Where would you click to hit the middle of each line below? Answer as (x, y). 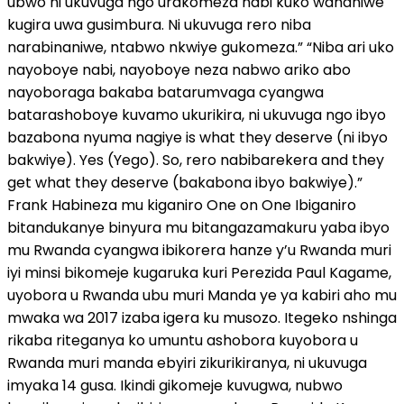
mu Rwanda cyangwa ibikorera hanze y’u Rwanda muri (199, 250)
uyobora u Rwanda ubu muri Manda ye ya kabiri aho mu (202, 295)
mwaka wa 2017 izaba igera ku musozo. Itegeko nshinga (202, 317)
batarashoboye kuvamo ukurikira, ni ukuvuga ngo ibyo (197, 115)
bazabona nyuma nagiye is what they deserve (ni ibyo (197, 137)
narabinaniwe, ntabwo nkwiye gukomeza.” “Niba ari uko (201, 47)
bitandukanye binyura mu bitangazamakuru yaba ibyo (198, 227)
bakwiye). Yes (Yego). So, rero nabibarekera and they (196, 160)
